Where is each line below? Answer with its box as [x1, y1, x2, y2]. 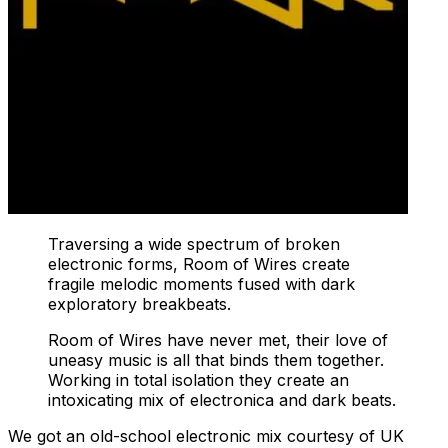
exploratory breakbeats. [48, 293, 231, 314]
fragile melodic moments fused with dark [48, 273, 355, 294]
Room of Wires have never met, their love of [48, 329, 388, 350]
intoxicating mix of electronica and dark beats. [48, 389, 396, 410]
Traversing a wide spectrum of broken [48, 233, 340, 254]
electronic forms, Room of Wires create [48, 253, 350, 274]
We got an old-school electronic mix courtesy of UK [8, 425, 404, 446]
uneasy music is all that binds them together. [48, 349, 384, 370]
